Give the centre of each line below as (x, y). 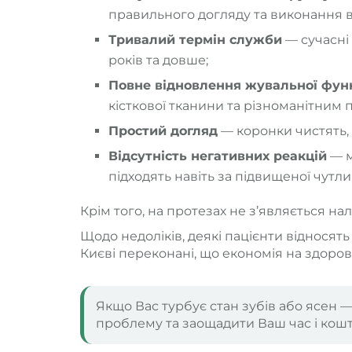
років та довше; (158, 60)
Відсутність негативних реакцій (218, 156)
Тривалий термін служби (195, 39)
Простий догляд (163, 130)
